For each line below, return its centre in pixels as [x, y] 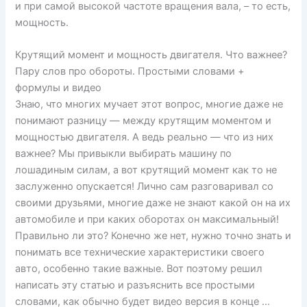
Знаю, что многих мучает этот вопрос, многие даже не [149, 104]
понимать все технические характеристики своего [140, 252]
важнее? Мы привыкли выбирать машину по [124, 153]
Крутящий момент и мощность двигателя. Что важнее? [151, 54]
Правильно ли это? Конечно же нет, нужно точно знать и [153, 235]
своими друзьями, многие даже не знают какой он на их [153, 202]
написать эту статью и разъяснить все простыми [135, 285]
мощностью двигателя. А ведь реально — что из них [145, 137]
